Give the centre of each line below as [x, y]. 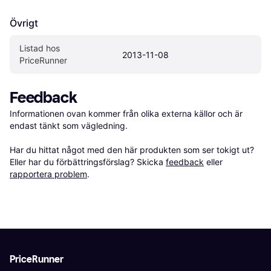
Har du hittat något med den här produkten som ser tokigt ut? [132, 150]
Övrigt [24, 23]
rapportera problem [48, 174]
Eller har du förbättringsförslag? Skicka [88, 162]
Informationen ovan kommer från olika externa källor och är [126, 114]
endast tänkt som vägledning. [69, 126]
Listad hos [40, 48]
